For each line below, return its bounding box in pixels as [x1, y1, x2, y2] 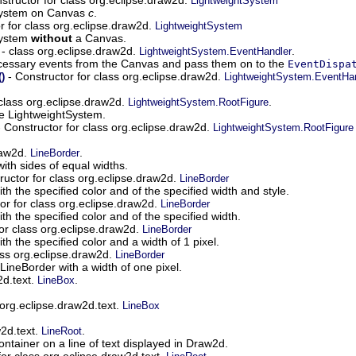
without [31, 31, 72, 44]
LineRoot [41, 324, 82, 337]
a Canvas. [72, 31, 126, 44]
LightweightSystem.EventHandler [139, 44, 292, 57]
